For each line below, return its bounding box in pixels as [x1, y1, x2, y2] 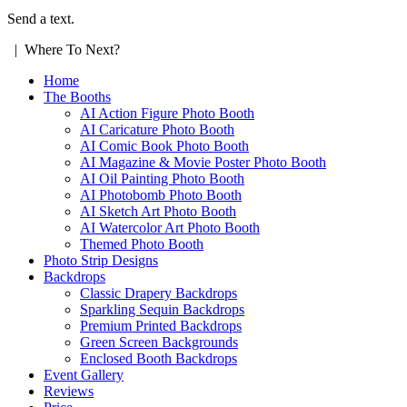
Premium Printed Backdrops [80, 317, 242, 333]
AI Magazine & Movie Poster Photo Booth [80, 154, 326, 170]
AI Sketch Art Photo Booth [80, 203, 236, 219]
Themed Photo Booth [80, 235, 203, 252]
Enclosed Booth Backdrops [80, 350, 237, 366]
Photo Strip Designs [44, 252, 158, 268]
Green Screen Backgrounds [80, 333, 238, 350]
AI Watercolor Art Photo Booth [80, 219, 260, 235]
